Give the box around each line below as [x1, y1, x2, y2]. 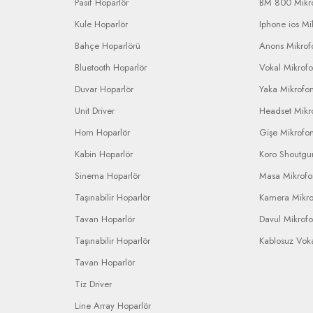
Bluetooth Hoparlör [75, 61, 147, 74]
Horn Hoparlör [75, 126, 130, 139]
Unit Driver [75, 104, 115, 117]
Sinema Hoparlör [75, 169, 140, 182]
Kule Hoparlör [75, 17, 128, 31]
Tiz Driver [75, 277, 112, 291]
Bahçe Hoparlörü [75, 39, 140, 52]
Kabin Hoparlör [75, 147, 133, 161]
